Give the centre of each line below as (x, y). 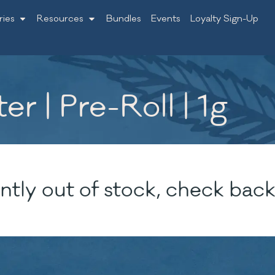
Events (165, 19)
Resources (60, 19)
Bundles (123, 19)
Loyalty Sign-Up (224, 19)
